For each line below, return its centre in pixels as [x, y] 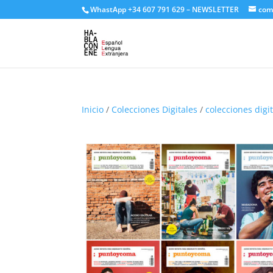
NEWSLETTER [216, 9]
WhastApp [108, 9]
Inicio [93, 109]
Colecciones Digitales [155, 109]
